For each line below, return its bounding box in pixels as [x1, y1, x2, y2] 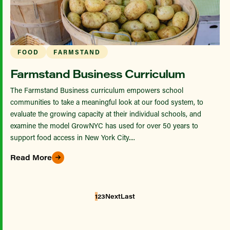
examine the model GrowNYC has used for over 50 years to [10, 120, 198, 130]
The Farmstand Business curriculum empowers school [10, 85, 183, 95]
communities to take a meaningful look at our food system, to [10, 97, 203, 107]
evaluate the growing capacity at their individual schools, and [10, 108, 201, 119]
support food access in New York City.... [10, 132, 135, 142]
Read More [10, 152, 52, 163]
